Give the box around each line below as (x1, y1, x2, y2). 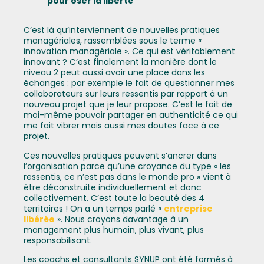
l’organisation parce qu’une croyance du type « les (24, 160, 231, 172)
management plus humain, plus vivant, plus (24, 223, 204, 236)
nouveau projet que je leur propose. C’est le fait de (24, 98, 232, 111)
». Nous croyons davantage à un (55, 213, 189, 225)
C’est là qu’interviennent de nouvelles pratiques (24, 24, 220, 37)
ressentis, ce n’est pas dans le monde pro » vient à (24, 170, 231, 183)
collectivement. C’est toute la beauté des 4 (24, 192, 204, 204)
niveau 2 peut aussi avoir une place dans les (24, 67, 205, 79)
